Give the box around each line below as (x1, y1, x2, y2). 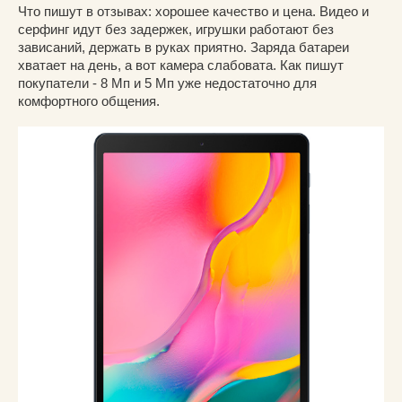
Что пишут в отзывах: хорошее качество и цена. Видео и (18, 3, 369, 19)
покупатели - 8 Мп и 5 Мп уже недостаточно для (18, 74, 317, 91)
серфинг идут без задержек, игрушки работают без (18, 21, 334, 37)
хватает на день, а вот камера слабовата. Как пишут (18, 57, 344, 73)
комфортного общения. (18, 92, 160, 109)
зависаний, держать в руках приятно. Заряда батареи (18, 39, 349, 55)
